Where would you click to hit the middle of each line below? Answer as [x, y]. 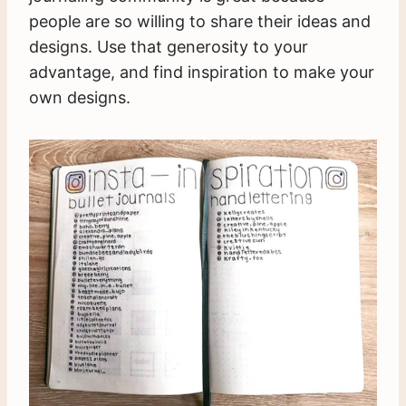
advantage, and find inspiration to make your [202, 72]
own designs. [80, 98]
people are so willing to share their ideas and [200, 22]
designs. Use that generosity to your [169, 47]
